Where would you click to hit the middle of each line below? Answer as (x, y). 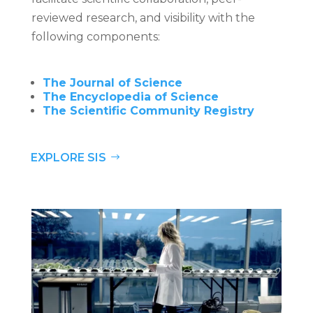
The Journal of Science (112, 83)
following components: (97, 37)
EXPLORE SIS (68, 158)
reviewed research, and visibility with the (143, 18)
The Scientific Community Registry (148, 111)
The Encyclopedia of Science (130, 97)
